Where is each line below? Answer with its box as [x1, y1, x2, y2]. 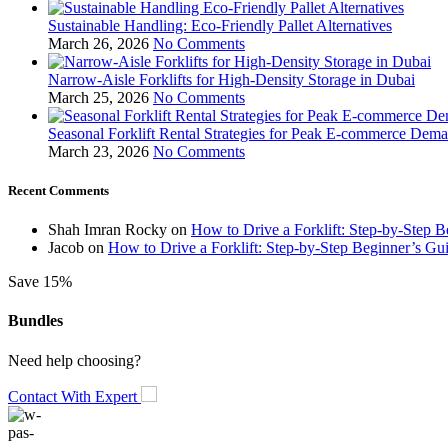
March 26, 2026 [48, 34, 149, 52]
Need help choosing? [8, 351, 141, 369]
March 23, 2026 [48, 142, 149, 160]
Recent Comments [8, 182, 109, 198]
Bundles [8, 312, 63, 330]
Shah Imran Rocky [48, 221, 167, 239]
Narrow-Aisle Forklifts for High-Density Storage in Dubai [48, 70, 415, 88]
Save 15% [8, 273, 72, 291]
